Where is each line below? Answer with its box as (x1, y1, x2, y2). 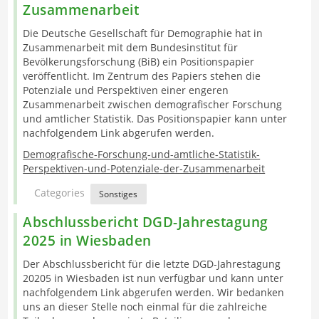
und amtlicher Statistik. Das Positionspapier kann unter (23, 111, 288, 125)
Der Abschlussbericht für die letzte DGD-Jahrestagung (23, 257, 281, 271)
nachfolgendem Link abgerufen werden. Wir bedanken (23, 286, 285, 300)
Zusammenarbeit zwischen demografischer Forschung (23, 97, 283, 111)
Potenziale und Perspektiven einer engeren (23, 83, 229, 97)
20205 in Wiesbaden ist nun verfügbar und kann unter (23, 271, 284, 286)
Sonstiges (99, 187, 138, 200)
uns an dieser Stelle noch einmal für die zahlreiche (23, 300, 268, 314)
